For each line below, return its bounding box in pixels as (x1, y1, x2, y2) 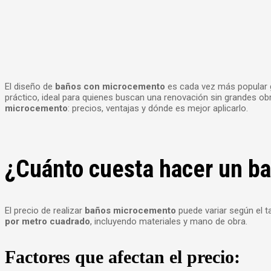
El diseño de (5, 81, 55, 92)
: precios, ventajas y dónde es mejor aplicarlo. (68, 103, 248, 114)
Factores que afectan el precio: (5, 247, 240, 267)
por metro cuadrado (5, 216, 90, 227)
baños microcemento (85, 205, 176, 217)
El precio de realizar (5, 205, 85, 217)
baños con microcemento (55, 81, 165, 92)
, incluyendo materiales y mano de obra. (90, 216, 247, 227)
